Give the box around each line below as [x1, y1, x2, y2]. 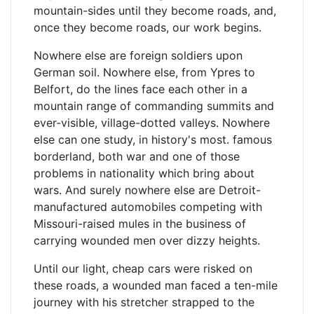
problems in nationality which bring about [34, 166, 254, 180]
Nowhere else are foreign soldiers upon [34, 48, 243, 62]
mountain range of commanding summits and [34, 99, 274, 113]
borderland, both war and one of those [34, 149, 240, 163]
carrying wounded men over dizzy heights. [34, 233, 260, 247]
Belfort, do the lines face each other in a [34, 82, 247, 96]
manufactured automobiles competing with [34, 200, 262, 214]
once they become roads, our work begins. [34, 20, 261, 34]
